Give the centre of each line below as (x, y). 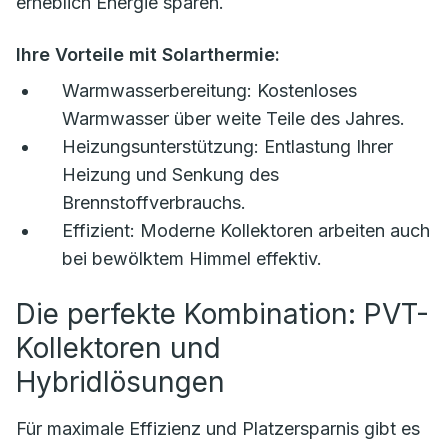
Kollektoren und (118, 348)
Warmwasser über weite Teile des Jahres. (233, 119)
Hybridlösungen (120, 382)
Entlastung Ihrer (326, 147)
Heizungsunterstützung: (160, 147)
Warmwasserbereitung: (157, 91)
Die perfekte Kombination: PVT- (222, 314)
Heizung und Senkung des (170, 175)
